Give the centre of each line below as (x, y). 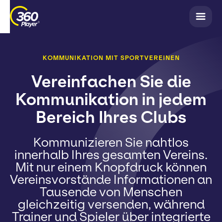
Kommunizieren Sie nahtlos (111, 143)
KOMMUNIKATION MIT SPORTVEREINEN (111, 58)
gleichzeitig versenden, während (111, 205)
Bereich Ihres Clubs (111, 118)
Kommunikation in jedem (111, 100)
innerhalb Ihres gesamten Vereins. (111, 155)
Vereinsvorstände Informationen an (111, 180)
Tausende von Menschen (111, 192)
